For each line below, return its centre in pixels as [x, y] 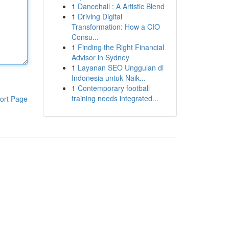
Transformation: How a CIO [116, 27]
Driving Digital [100, 16]
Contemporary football [113, 88]
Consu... [85, 37]
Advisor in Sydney [100, 57]
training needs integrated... [115, 98]
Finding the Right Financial [121, 47]
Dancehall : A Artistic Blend [121, 6]
